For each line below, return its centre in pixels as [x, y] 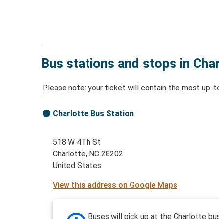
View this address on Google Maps [115, 185]
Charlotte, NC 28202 [88, 154]
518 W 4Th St [77, 142]
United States [77, 166]
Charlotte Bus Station [94, 114]
